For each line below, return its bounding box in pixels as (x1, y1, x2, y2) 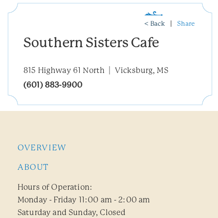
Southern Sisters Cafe (23, 35, 160, 51)
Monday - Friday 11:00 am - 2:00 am (18, 195, 150, 204)
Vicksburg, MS (114, 66, 168, 75)
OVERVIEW (18, 143, 67, 152)
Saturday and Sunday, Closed (18, 208, 126, 217)
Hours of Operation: (18, 182, 93, 192)
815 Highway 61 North (23, 66, 105, 75)
